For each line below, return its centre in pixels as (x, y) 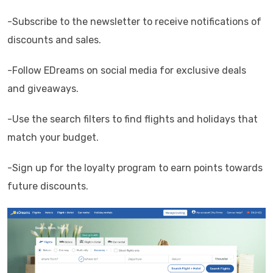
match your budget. (53, 137)
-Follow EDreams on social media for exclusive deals (127, 70)
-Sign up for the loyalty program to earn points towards (135, 168)
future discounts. (48, 186)
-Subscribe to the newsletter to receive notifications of (134, 22)
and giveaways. (43, 89)
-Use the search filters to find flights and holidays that (133, 119)
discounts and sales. (54, 40)
